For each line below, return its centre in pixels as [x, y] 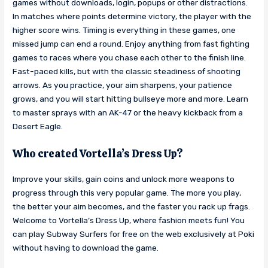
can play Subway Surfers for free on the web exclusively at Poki [134, 234]
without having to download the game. [86, 247]
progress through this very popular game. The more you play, [127, 192]
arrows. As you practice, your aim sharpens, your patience [123, 85]
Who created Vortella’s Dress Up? [98, 153]
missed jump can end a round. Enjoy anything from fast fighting [131, 43]
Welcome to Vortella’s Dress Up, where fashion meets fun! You [129, 220]
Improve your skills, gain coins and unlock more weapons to [124, 179]
